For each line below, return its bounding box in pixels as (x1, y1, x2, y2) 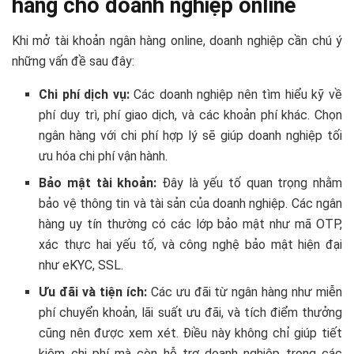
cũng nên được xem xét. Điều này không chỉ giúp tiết (39, 325, 342, 341)
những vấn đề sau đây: (12, 53, 134, 69)
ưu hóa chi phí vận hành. (39, 148, 168, 164)
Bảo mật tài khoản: (39, 175, 162, 190)
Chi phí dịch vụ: (39, 86, 134, 102)
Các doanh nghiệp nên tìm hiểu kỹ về (134, 86, 343, 102)
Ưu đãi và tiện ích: (39, 284, 151, 299)
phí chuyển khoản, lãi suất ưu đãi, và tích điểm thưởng (39, 304, 342, 320)
